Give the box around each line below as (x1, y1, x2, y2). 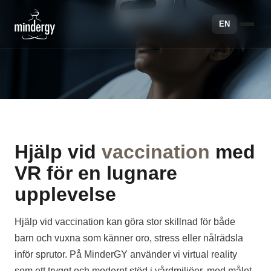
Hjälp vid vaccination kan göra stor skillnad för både (15, 217, 235, 227)
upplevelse (15, 183, 116, 205)
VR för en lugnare (15, 162, 177, 184)
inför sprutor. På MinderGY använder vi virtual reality (15, 249, 237, 260)
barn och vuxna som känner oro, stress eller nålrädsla (15, 233, 243, 243)
